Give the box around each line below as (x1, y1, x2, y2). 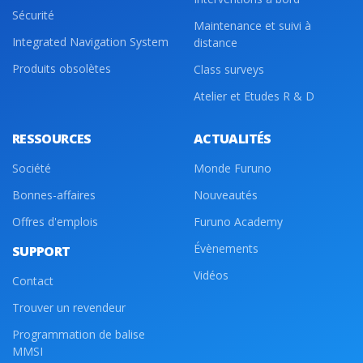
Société (12, 160, 51, 177)
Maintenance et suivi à (194, 18, 311, 34)
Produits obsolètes (12, 61, 111, 77)
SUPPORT (12, 242, 70, 261)
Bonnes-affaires (12, 187, 96, 203)
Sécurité (12, 7, 54, 23)
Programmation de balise (12, 327, 145, 343)
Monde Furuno (194, 160, 271, 177)
